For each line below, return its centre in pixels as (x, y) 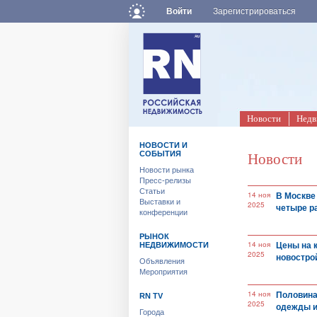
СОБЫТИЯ (160, 154)
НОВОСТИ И (163, 145)
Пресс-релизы (165, 180)
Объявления (162, 261)
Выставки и (160, 202)
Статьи (152, 191)
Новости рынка (167, 170)
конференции (163, 212)
